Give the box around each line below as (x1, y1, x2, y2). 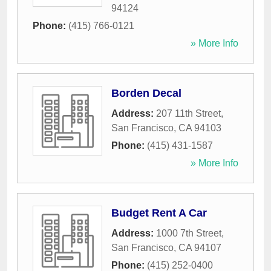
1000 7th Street (156, 228, 221, 239)
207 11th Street (156, 108, 221, 119)
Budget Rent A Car (111, 207, 207, 220)
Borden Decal (111, 87, 181, 100)
